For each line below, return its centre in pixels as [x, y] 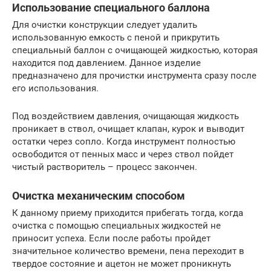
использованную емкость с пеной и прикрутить [116, 38]
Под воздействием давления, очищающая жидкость [126, 116]
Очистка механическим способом [99, 196]
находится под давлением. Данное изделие [106, 63]
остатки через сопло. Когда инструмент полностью [124, 142]
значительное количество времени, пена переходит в [128, 251]
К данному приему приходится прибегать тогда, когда [128, 213]
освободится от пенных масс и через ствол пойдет [123, 154]
